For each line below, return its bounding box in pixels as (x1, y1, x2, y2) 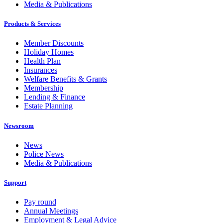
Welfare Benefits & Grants (24, 75, 107, 84)
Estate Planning (24, 102, 73, 111)
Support (4, 178, 26, 186)
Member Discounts (24, 39, 84, 48)
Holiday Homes (24, 48, 74, 57)
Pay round (24, 198, 56, 207)
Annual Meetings (24, 207, 78, 216)
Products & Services (4, 20, 61, 28)
